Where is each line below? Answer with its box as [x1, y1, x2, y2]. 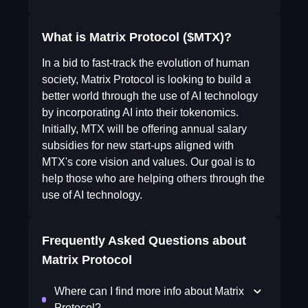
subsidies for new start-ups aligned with [41, 140, 234, 151]
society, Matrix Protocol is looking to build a [41, 74, 251, 85]
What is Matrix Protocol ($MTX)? [41, 30, 232, 44]
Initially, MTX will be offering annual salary [41, 123, 247, 135]
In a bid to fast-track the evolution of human [41, 57, 250, 69]
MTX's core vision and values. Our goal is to [41, 156, 255, 168]
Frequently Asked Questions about [41, 234, 246, 247]
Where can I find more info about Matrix [54, 285, 245, 297]
